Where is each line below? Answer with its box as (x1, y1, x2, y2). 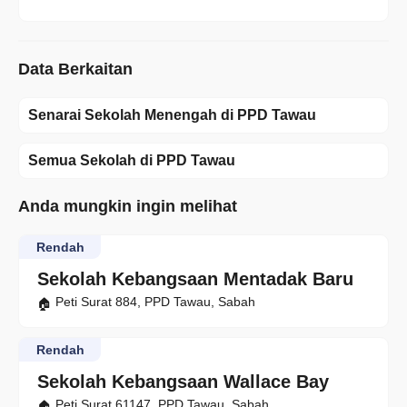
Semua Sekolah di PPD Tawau (28, 153, 235, 169)
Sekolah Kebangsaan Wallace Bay (37, 372, 329, 392)
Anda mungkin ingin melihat (18, 197, 237, 216)
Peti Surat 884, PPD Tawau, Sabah (55, 294, 255, 310)
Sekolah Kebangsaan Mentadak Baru (37, 269, 353, 290)
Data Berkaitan (18, 60, 133, 79)
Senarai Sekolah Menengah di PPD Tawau (28, 107, 316, 124)
